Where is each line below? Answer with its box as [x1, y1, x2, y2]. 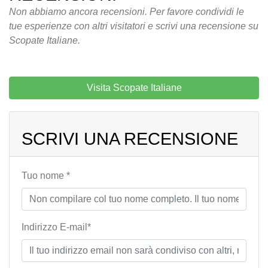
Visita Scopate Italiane [86, 83, 182, 93]
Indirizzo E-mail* [22, 222, 91, 233]
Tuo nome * [22, 170, 70, 181]
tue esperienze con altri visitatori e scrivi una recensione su [9, 21, 258, 32]
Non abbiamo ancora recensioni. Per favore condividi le [9, 7, 244, 17]
